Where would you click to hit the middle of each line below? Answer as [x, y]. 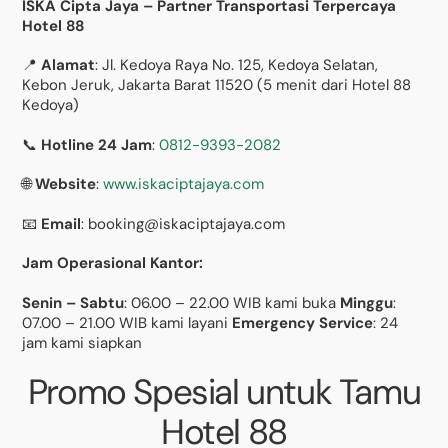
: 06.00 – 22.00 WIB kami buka [232, 302]
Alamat [68, 65]
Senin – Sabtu [73, 302]
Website [66, 184]
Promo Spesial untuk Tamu [224, 392]
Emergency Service [303, 322]
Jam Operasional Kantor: [113, 263]
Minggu [367, 302]
